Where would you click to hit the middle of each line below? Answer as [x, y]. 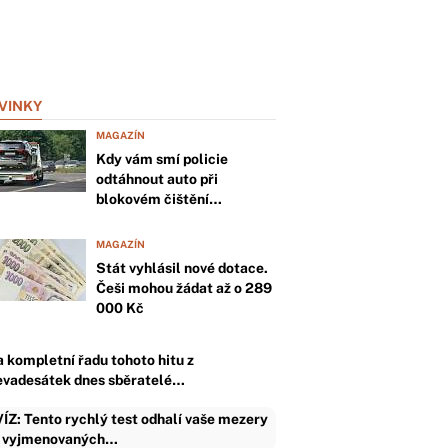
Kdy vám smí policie [162, 159]
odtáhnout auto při [157, 179]
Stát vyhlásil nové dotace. [182, 268]
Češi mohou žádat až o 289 [184, 288]
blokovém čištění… [158, 199]
